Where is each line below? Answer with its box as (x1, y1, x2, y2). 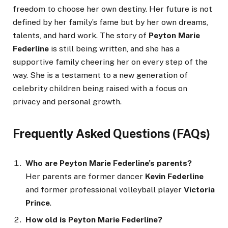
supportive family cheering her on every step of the (13, 57, 208, 67)
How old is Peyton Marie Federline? (25, 215, 162, 225)
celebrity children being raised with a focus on (13, 83, 187, 94)
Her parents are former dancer (25, 172, 145, 182)
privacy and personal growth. (13, 97, 122, 107)
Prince (25, 198, 50, 208)
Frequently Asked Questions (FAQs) (13, 127, 210, 140)
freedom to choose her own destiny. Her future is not (13, 4, 212, 14)
